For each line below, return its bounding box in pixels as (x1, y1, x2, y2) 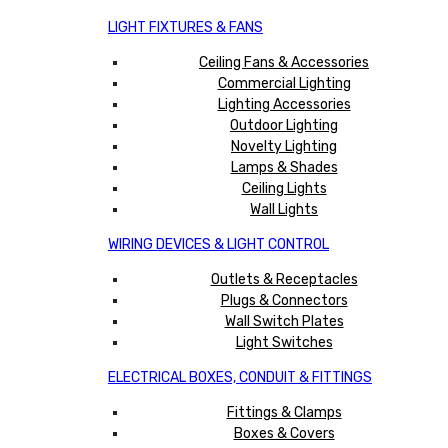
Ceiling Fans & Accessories (199, 53, 369, 71)
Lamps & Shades (230, 158, 338, 176)
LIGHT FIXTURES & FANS (108, 18, 263, 36)
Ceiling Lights (241, 179, 327, 197)
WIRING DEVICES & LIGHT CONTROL (108, 235, 329, 253)
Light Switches (235, 333, 333, 351)
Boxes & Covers (233, 424, 335, 442)
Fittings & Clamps (226, 403, 342, 421)
